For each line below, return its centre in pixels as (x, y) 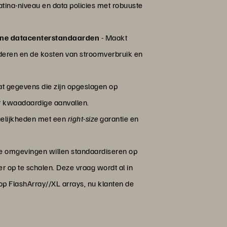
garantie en (118, 119)
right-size (83, 119)
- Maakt (114, 38)
